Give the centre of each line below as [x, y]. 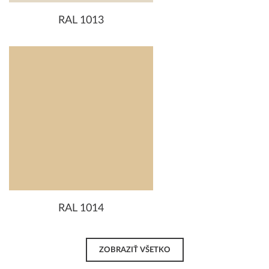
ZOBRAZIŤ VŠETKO [134, 250]
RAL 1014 [81, 208]
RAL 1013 [81, 20]
